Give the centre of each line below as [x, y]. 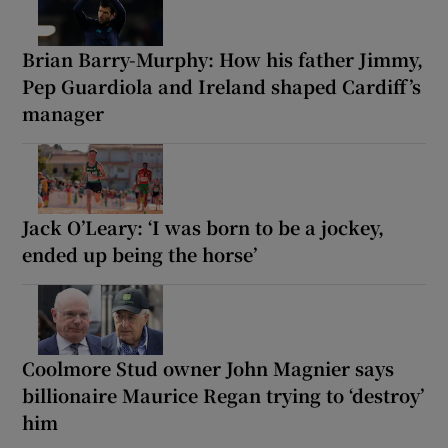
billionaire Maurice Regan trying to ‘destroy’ [223, 395]
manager [63, 113]
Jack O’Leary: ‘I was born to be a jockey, [203, 227]
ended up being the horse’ [140, 254]
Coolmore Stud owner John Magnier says [208, 368]
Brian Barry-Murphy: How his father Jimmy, [223, 59]
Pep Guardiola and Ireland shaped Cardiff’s [222, 86]
